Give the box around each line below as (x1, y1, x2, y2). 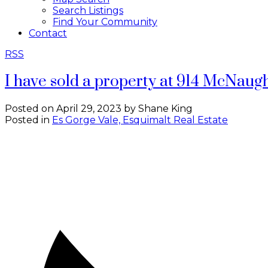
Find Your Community (53, 16, 157, 28)
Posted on (5, 103, 56, 115)
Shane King (138, 103, 193, 115)
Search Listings (53, 4, 123, 16)
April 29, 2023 (56, 103, 121, 115)
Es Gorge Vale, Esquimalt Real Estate (52, 114, 228, 126)
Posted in (5, 114, 50, 126)
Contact (29, 27, 67, 39)
